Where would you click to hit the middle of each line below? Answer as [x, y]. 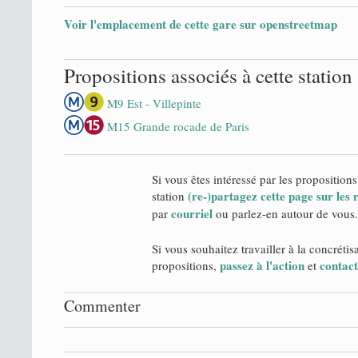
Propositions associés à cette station [208, 76]
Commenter [102, 306]
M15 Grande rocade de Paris [178, 126]
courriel [192, 213]
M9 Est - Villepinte [154, 103]
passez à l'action [262, 265]
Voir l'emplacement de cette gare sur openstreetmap [201, 24]
